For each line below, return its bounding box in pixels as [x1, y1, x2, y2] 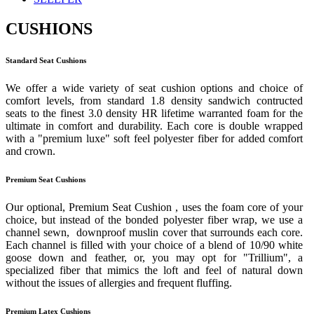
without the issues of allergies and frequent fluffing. [6, 276, 232, 289]
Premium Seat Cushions [6, 175, 86, 184]
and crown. [6, 144, 55, 157]
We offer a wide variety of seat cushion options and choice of [6, 81, 303, 94]
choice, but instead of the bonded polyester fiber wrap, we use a [6, 213, 303, 226]
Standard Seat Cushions [6, 55, 86, 64]
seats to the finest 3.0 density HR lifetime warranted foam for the [6, 107, 303, 119]
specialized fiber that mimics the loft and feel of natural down [6, 264, 303, 276]
